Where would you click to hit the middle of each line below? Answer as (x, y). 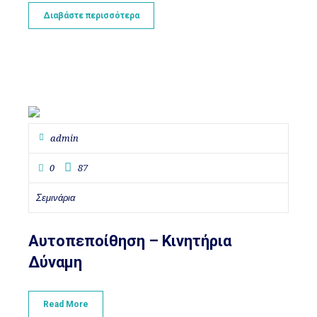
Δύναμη (56, 262)
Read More (66, 304)
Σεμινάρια (56, 197)
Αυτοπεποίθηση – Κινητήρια (130, 241)
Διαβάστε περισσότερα (92, 16)
